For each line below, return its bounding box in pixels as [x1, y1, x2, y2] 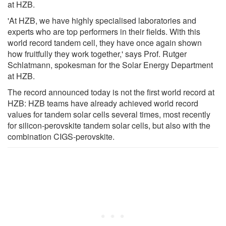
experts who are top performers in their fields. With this [8, 25, 200, 37]
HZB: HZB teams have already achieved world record [8, 97, 198, 109]
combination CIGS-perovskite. [8, 130, 115, 142]
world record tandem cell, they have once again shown [8, 36, 202, 48]
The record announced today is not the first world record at [8, 86, 214, 98]
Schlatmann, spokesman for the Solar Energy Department [8, 59, 213, 71]
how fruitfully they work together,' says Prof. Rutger [8, 47, 187, 60]
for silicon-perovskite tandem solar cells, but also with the [8, 119, 210, 131]
